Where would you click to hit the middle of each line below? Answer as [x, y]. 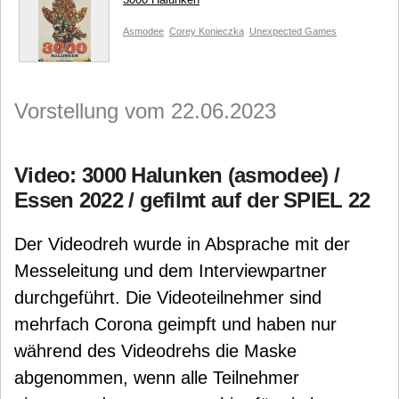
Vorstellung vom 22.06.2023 [145, 111]
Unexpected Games [293, 31]
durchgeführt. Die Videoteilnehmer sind [168, 297]
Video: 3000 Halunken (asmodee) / [177, 175]
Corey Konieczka [207, 31]
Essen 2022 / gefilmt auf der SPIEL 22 [192, 200]
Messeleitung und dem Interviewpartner [171, 271]
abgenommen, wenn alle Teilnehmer [157, 378]
